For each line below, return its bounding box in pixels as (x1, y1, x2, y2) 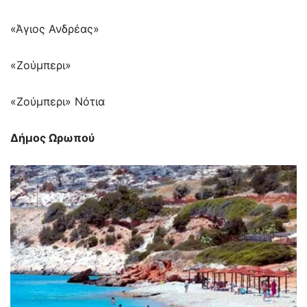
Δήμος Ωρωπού (10, 130, 95, 145)
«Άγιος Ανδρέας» (10, 21, 99, 36)
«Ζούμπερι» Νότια (10, 94, 105, 108)
